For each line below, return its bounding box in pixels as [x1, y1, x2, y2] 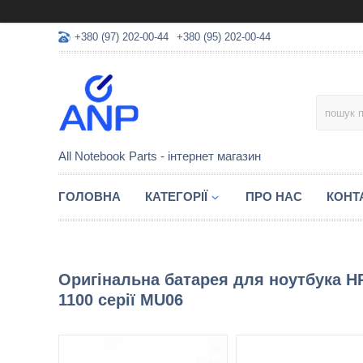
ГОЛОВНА [58, 190, 121, 203]
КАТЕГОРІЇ [145, 190, 207, 203]
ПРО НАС [246, 190, 302, 203]
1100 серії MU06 [58, 291, 183, 309]
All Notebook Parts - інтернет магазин [58, 149, 261, 163]
